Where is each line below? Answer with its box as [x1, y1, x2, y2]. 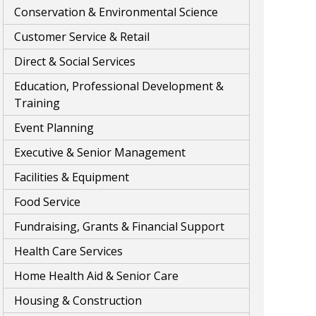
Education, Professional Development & [14, 78, 224, 94]
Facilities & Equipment [14, 169, 129, 185]
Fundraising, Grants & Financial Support [14, 219, 224, 234]
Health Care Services [14, 243, 123, 259]
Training [14, 95, 60, 111]
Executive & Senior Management [14, 145, 186, 160]
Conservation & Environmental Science [14, 4, 218, 20]
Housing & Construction [14, 293, 142, 308]
